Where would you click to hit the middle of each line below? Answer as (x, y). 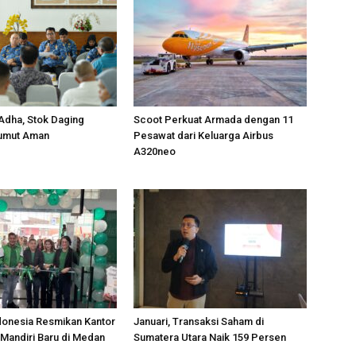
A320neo (155, 151)
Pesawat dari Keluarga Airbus (203, 135)
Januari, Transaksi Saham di (199, 321)
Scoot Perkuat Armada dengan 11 (213, 120)
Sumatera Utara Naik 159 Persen (210, 337)
